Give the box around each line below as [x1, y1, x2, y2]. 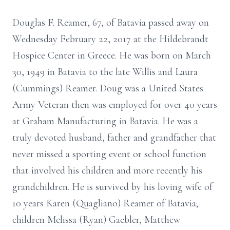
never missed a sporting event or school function [12, 148, 206, 160]
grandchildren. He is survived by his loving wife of [12, 181, 213, 193]
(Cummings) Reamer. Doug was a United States [12, 82, 203, 94]
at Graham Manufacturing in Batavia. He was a [12, 115, 198, 127]
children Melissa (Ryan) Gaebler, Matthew [12, 214, 180, 226]
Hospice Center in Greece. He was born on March [12, 49, 211, 62]
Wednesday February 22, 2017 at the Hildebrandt [12, 33, 208, 45]
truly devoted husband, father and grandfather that [12, 131, 216, 144]
